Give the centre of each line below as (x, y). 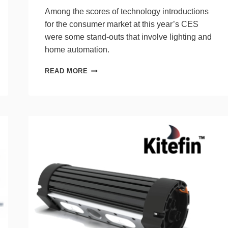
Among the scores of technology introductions (127, 11)
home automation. (78, 49)
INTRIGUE (104, 129)
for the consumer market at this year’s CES (122, 24)
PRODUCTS (107, 89)
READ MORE (66, 71)
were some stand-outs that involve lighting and (128, 37)
